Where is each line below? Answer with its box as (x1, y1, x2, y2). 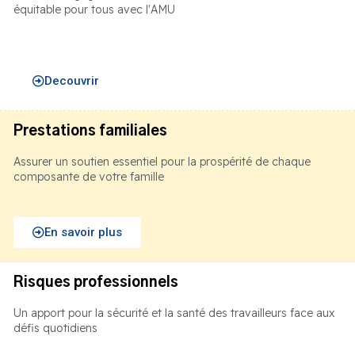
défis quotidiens (13, 321, 97, 336)
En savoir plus (44, 225, 122, 240)
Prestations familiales (13, 124, 167, 139)
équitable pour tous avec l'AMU (13, 2, 175, 17)
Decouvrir (44, 74, 99, 89)
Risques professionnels (13, 276, 178, 291)
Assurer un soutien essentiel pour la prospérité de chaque (13, 155, 311, 170)
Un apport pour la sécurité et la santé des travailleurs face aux (13, 306, 334, 321)
